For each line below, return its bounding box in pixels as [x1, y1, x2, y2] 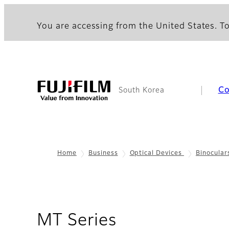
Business [88, 150, 118, 156]
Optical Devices [129, 150, 184, 156]
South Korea [119, 87, 165, 94]
